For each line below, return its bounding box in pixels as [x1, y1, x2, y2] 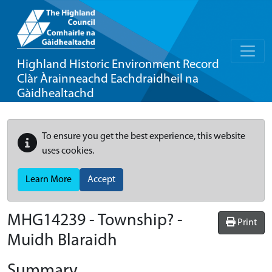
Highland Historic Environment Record [17, 58, 219, 71]
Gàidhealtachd [17, 87, 94, 100]
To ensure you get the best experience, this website [42, 132, 245, 141]
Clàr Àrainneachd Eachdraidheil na [17, 73, 199, 86]
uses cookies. [42, 146, 94, 156]
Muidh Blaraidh [7, 233, 117, 250]
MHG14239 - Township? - [7, 212, 183, 229]
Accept [87, 175, 115, 185]
